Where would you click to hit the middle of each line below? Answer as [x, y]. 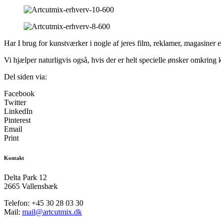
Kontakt [14, 158]
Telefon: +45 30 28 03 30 [44, 203]
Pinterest [17, 120]
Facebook [19, 93]
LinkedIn [18, 111]
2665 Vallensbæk [31, 186]
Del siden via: [25, 76]
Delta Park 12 [25, 177]
